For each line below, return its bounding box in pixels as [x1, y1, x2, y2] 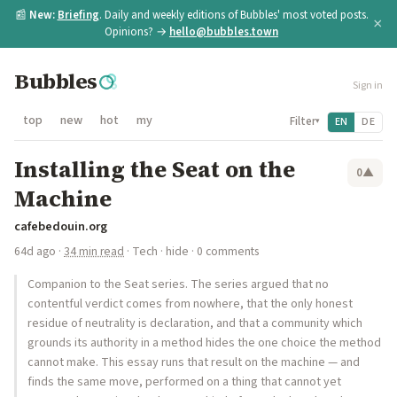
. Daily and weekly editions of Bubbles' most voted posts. [98, 7, 369, 23]
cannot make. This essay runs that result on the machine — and [27, 354, 360, 371]
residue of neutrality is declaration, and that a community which [27, 315, 362, 332]
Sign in [353, 78, 383, 93]
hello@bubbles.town [169, 24, 278, 40]
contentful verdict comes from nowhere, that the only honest [27, 295, 353, 313]
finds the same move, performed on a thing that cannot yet [27, 373, 341, 391]
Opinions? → [105, 24, 169, 40]
